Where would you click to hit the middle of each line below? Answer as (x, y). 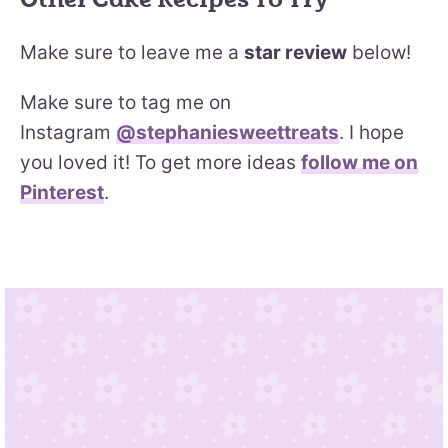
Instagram (68, 132)
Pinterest (62, 192)
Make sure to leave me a (132, 52)
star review (295, 52)
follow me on (359, 162)
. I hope (371, 132)
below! (379, 52)
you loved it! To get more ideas (160, 162)
